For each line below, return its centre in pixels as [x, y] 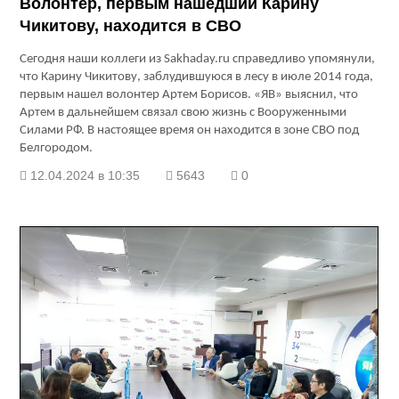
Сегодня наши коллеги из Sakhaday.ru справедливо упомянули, [198, 60]
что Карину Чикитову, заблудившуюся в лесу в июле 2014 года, [197, 77]
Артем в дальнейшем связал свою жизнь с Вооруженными [183, 113]
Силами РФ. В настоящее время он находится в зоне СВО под [190, 131]
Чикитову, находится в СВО [131, 26]
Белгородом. [57, 149]
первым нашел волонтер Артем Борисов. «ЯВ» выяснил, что [189, 95]
